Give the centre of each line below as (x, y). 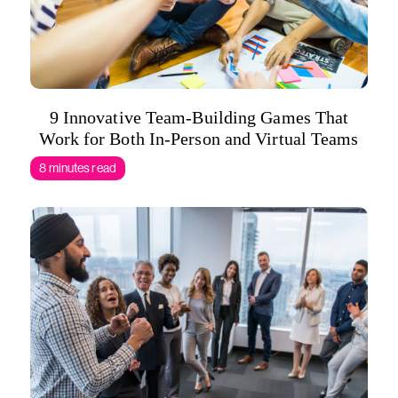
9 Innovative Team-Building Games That (199, 117)
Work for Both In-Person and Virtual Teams (199, 139)
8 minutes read (78, 168)
